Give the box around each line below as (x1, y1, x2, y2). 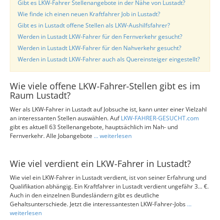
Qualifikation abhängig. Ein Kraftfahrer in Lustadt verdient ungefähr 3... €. (10, 182, 209, 191)
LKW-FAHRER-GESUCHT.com (121, 114, 199, 122)
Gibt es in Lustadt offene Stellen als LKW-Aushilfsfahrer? (18, 21, 170, 29)
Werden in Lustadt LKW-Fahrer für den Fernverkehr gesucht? (18, 32, 182, 41)
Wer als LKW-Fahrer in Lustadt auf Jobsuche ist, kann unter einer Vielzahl (10, 105, 207, 113)
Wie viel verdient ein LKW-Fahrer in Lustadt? (10, 158, 191, 169)
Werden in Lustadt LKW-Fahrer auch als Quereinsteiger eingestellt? (18, 55, 200, 63)
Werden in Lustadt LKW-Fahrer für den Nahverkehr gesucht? (18, 44, 181, 52)
